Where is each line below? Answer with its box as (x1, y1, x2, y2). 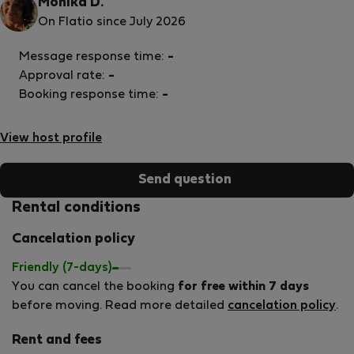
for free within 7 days (178, 281, 309, 292)
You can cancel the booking (12, 281, 178, 292)
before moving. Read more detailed (12, 300, 228, 311)
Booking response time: (19, 89, 162, 100)
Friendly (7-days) (12, 262, 112, 273)
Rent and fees (12, 334, 102, 347)
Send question (138, 173, 232, 186)
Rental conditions (12, 201, 141, 215)
